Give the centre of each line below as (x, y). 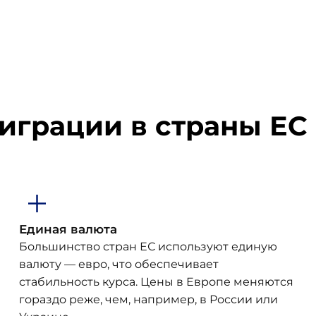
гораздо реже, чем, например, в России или (149, 299)
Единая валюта (68, 229)
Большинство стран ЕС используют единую (148, 247)
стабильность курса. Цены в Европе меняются (157, 282)
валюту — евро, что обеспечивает (119, 264)
